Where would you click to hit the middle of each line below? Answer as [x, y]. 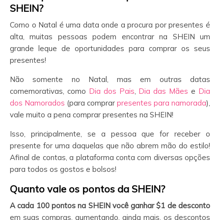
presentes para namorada [162, 103]
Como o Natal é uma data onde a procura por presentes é [110, 25]
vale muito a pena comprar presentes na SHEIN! [92, 115]
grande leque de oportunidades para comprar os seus [110, 48]
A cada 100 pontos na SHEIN [60, 206]
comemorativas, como [49, 91]
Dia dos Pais [111, 91]
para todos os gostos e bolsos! [63, 169]
